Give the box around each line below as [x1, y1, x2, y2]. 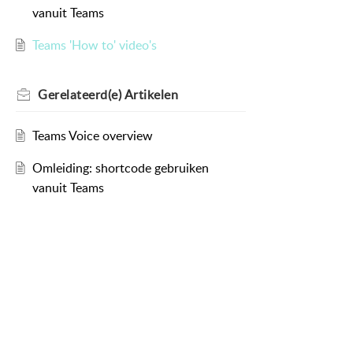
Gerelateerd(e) [38, 86, 124, 104]
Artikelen [124, 86, 178, 104]
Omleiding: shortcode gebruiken [32, 159, 209, 177]
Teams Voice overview [32, 127, 153, 145]
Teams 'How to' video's [32, 36, 157, 54]
